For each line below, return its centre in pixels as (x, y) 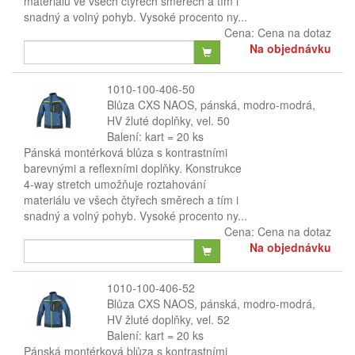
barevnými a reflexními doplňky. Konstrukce (133, 168)
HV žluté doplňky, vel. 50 (168, 120)
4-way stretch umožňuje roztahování (115, 184)
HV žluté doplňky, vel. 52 (168, 319)
